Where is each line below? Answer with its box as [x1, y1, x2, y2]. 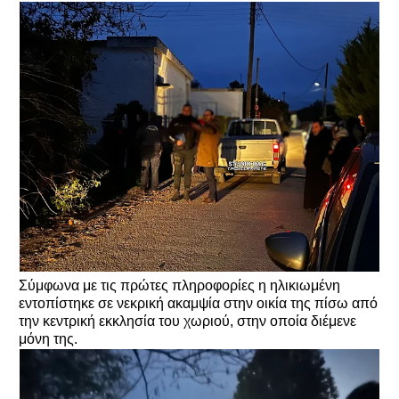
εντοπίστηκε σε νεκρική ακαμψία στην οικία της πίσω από [19, 295, 378, 311]
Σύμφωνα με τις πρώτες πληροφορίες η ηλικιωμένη [19, 277, 340, 293]
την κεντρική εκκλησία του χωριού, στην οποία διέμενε [19, 313, 356, 329]
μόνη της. [19, 330, 77, 346]
